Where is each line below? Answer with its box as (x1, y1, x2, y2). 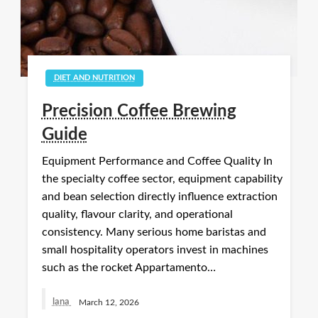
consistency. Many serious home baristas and (41, 226, 266, 238)
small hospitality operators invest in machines (41, 244, 268, 256)
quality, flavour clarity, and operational (41, 209, 233, 221)
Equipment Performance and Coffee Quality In (41, 155, 273, 168)
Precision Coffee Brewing (41, 103, 236, 121)
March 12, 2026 (78, 297, 139, 307)
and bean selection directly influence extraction (41, 191, 278, 203)
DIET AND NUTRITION (53, 74, 135, 82)
